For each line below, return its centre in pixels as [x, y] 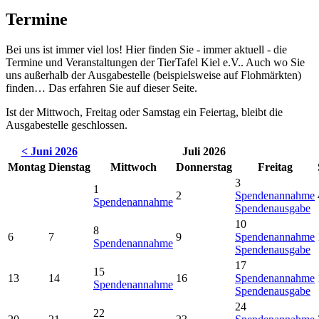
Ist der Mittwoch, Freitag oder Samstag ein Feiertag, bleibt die [144, 113]
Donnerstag [204, 167]
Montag [27, 167]
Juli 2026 [204, 152]
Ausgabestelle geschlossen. [67, 125]
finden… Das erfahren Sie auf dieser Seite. [101, 88]
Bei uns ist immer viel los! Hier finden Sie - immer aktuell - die [146, 50]
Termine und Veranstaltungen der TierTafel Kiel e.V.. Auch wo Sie [155, 63]
